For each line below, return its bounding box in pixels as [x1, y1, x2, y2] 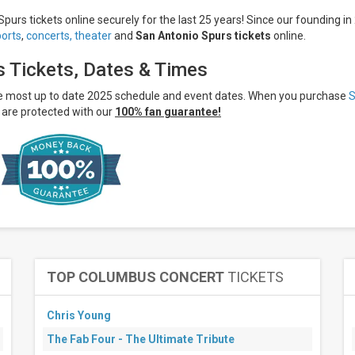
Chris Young [47, 309, 111, 322]
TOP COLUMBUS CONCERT [47, 269, 224, 285]
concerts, [26, 29, 72, 42]
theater [74, 29, 112, 42]
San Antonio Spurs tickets [136, 29, 271, 42]
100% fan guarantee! [115, 105, 221, 118]
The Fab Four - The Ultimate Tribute [47, 333, 235, 345]
